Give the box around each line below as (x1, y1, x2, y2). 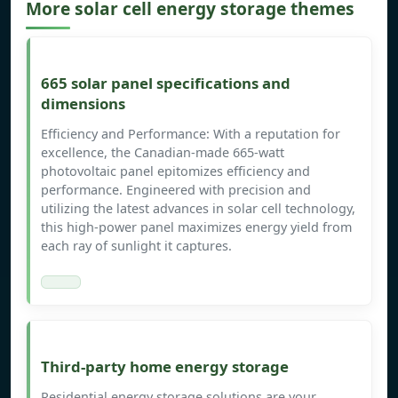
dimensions (41, 93, 125, 115)
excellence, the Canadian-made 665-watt (41, 144, 284, 162)
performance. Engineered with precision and (41, 181, 311, 199)
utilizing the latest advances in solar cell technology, (41, 200, 355, 218)
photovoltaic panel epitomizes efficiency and (41, 163, 310, 180)
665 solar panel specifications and (41, 73, 291, 94)
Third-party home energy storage (41, 356, 289, 378)
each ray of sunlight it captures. (41, 237, 232, 255)
